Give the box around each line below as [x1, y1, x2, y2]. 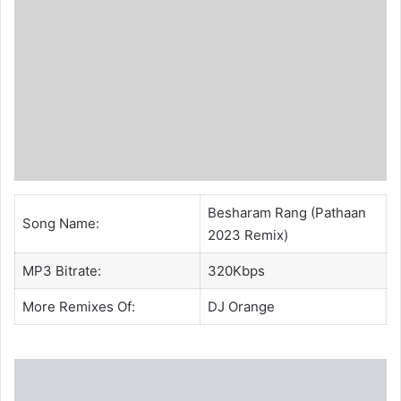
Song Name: [21, 215, 99, 233]
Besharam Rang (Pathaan [207, 204, 366, 222]
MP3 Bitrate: [21, 262, 101, 280]
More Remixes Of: [21, 298, 135, 316]
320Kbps [207, 262, 265, 280]
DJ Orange [207, 298, 275, 316]
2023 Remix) [207, 226, 288, 244]
